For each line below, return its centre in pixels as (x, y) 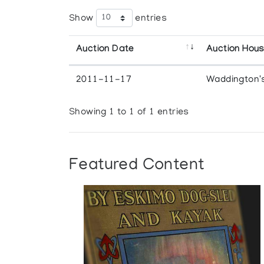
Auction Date (105, 49)
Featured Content (137, 166)
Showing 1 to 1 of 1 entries (129, 113)
